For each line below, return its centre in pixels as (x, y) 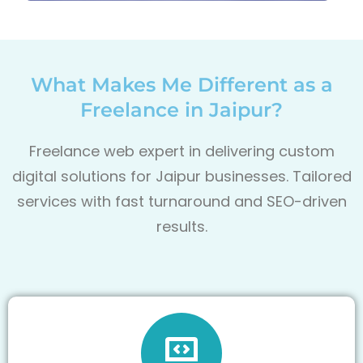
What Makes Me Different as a (181, 84)
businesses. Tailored (278, 176)
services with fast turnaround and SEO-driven (181, 201)
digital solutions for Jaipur (108, 176)
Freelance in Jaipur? (181, 109)
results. (181, 226)
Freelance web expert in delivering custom (181, 151)
